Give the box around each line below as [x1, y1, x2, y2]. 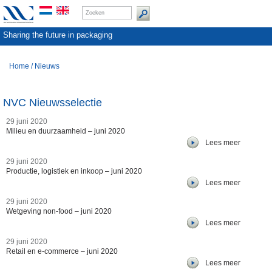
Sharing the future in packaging [3, 30, 112, 39]
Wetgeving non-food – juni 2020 [6, 207, 112, 216]
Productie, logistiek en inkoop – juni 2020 [6, 167, 142, 175]
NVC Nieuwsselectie [3, 97, 102, 109]
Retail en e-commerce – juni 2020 [6, 247, 118, 256]
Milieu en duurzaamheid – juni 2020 [6, 127, 125, 135]
